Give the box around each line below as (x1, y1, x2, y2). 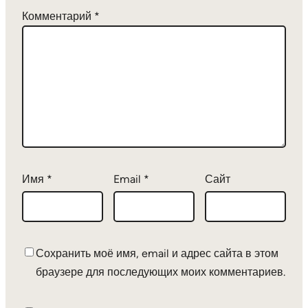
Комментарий (22, 10, 94, 23)
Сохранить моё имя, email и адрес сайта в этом (36, 247, 278, 261)
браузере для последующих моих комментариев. (36, 265, 285, 279)
